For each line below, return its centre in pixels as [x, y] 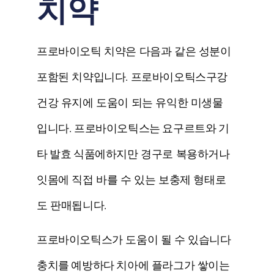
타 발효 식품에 [71, 154]
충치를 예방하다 [77, 266]
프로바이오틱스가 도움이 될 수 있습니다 [134, 240]
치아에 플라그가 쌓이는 [173, 266]
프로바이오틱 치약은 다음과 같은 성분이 [134, 51]
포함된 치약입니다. [84, 77]
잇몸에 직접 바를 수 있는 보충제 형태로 [131, 180]
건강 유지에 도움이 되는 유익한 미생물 [130, 102]
